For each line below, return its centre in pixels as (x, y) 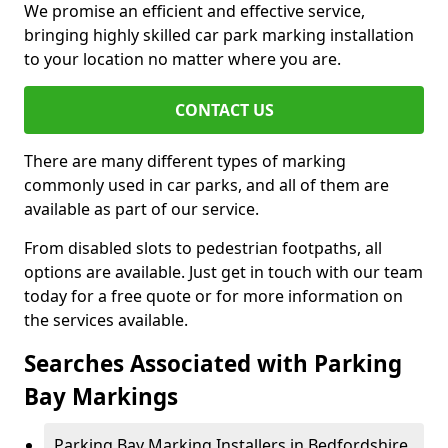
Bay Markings (101, 396)
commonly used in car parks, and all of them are (206, 185)
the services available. (106, 320)
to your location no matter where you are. (182, 59)
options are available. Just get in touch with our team (223, 272)
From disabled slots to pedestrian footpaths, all (203, 248)
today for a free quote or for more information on (213, 296)
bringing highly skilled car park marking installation (219, 35)
